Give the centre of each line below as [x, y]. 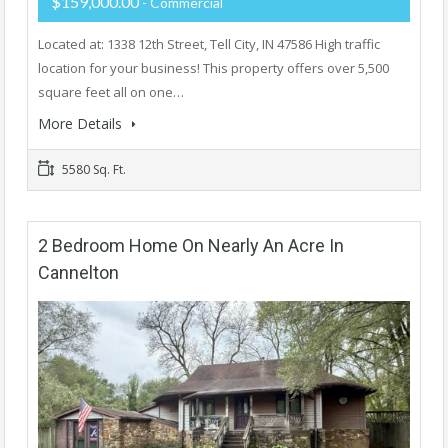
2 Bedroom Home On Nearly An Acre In [191, 245]
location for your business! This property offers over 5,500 [213, 67]
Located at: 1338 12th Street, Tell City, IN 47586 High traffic [209, 43]
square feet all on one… [111, 91]
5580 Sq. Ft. [92, 169]
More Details [82, 123]
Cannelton [78, 272]
